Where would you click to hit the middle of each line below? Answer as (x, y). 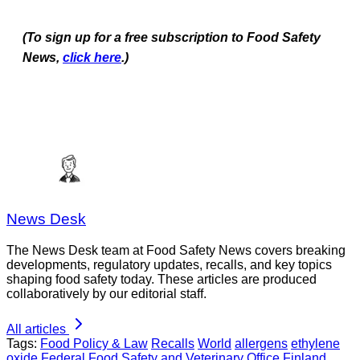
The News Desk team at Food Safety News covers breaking (176, 251)
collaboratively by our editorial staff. (106, 294)
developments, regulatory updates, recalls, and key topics (169, 265)
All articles (36, 329)
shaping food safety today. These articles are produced (162, 280)
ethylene (315, 344)
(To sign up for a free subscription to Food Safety (172, 37)
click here (92, 57)
